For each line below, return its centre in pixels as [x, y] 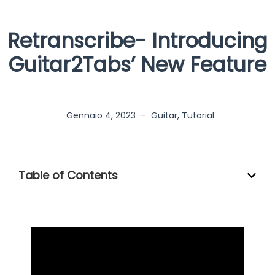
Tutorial [198, 116]
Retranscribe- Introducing [137, 41]
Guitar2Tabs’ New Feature [137, 65]
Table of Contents [68, 176]
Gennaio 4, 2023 [101, 116]
